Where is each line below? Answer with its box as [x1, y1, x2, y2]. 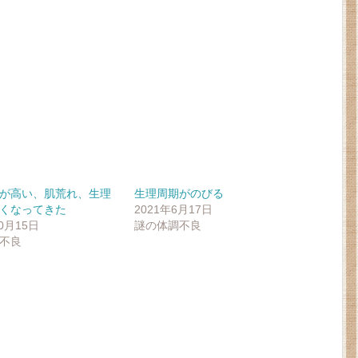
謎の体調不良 [133, 219, 201, 232]
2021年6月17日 [133, 203, 213, 216]
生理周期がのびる [133, 187, 224, 200]
